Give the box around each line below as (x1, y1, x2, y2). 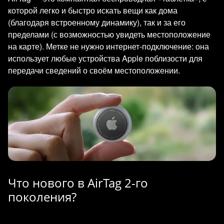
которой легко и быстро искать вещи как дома (8, 4, 177, 16)
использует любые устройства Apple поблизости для (8, 52, 202, 64)
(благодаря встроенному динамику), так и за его (8, 16, 185, 28)
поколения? (8, 188, 76, 205)
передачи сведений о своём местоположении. (8, 64, 180, 76)
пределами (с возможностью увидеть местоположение (8, 28, 210, 40)
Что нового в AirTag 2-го (8, 174, 148, 191)
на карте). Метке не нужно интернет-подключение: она (8, 40, 209, 52)
